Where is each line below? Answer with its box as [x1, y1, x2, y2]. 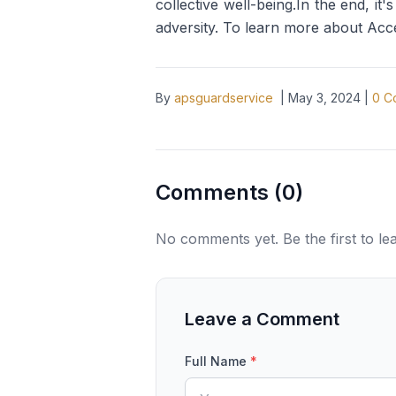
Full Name [185, 354, 250, 369]
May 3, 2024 [288, 90, 361, 105]
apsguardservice [174, 90, 273, 105]
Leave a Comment [185, 308, 339, 330]
